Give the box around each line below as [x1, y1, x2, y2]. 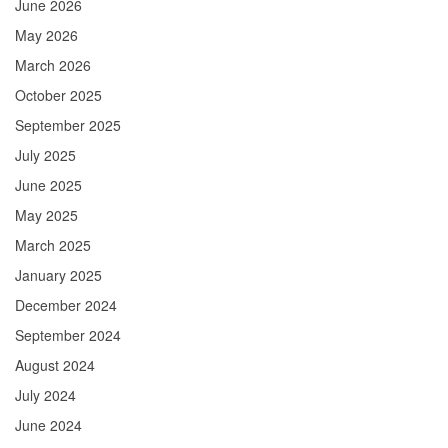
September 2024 [15, 325, 121, 346]
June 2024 [15, 415, 82, 436]
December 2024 [15, 295, 117, 316]
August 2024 [15, 355, 95, 376]
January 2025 [15, 265, 102, 286]
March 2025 [15, 235, 91, 256]
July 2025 [15, 145, 76, 166]
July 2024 [15, 385, 76, 406]
